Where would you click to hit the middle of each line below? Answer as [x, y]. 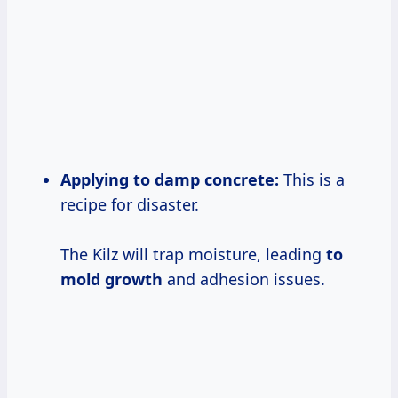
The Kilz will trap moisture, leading [193, 254]
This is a [312, 179]
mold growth [111, 279]
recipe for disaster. [130, 204]
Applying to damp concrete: [170, 179]
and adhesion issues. [244, 279]
